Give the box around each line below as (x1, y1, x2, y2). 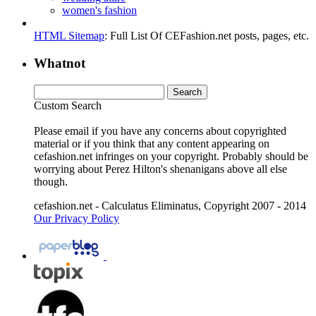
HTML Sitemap (34, 30, 104, 42)
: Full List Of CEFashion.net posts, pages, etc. (104, 30, 309, 42)
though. (34, 175, 68, 188)
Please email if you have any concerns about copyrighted (34, 124, 286, 137)
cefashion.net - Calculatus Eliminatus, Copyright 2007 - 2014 (34, 199, 306, 212)
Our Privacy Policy (34, 212, 119, 224)
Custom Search (34, 99, 102, 111)
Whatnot (34, 56, 85, 71)
